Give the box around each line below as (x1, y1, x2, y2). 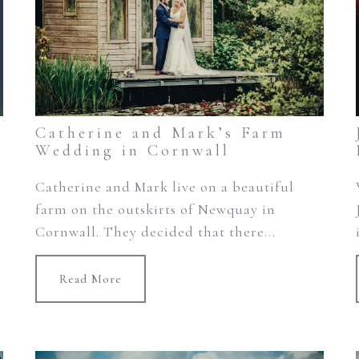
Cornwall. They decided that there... (34, 223, 276, 241)
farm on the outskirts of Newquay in (34, 200, 276, 219)
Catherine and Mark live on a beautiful (34, 178, 294, 196)
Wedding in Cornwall (34, 141, 230, 161)
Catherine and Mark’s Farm (34, 123, 286, 143)
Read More (58, 272, 122, 287)
